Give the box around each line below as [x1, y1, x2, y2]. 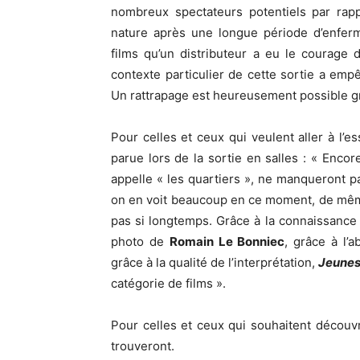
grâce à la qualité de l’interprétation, [111, 255, 318, 270]
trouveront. [111, 338, 174, 354]
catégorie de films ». [111, 276, 226, 291]
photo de [111, 234, 170, 249]
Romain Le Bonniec [169, 234, 285, 249]
